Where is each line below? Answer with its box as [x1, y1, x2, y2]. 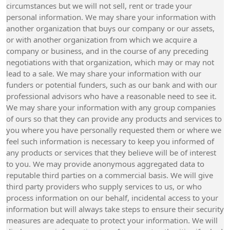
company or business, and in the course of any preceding [6, 46, 208, 56]
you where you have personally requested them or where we [6, 125, 221, 135]
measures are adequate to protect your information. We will [6, 215, 218, 225]
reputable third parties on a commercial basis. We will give [6, 170, 213, 180]
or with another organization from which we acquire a [6, 34, 197, 45]
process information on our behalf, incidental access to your [6, 193, 218, 203]
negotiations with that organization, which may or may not [6, 57, 214, 67]
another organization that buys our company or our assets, [6, 23, 215, 33]
